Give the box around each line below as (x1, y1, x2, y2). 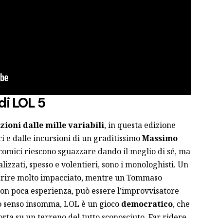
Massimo (142, 132, 178, 144)
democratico (121, 198, 173, 209)
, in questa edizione (104, 119, 176, 130)
